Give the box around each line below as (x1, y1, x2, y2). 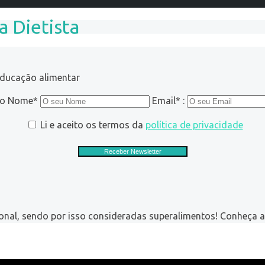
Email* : (151, 95, 187, 106)
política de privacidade (145, 119, 243, 130)
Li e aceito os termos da (37, 119, 146, 130)
